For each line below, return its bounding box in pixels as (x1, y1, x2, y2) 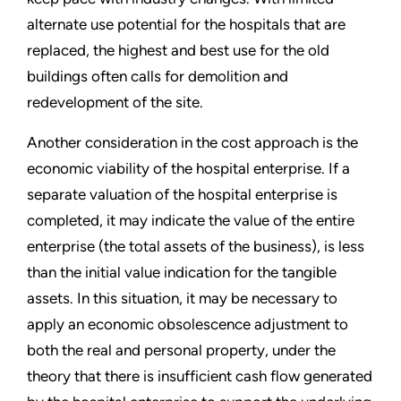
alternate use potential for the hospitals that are (27, 15, 346, 34)
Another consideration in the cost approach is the (27, 133, 358, 152)
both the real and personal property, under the (27, 341, 336, 360)
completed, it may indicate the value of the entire (27, 211, 354, 230)
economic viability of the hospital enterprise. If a (27, 159, 350, 178)
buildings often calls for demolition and (27, 67, 288, 86)
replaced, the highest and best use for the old (27, 41, 329, 60)
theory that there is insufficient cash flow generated (27, 367, 372, 386)
